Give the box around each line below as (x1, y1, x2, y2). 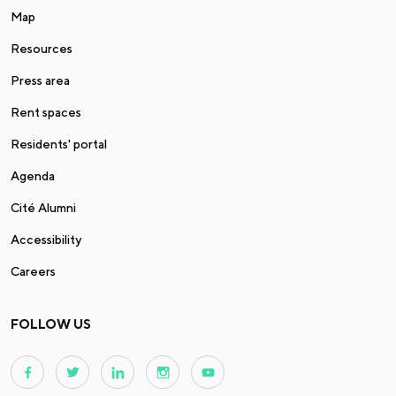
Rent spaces (11, 105, 81, 120)
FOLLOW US (11, 316, 91, 332)
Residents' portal (11, 137, 107, 152)
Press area (11, 73, 70, 88)
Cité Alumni (11, 201, 76, 216)
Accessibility (11, 232, 81, 247)
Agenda (11, 169, 55, 184)
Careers (11, 264, 56, 279)
